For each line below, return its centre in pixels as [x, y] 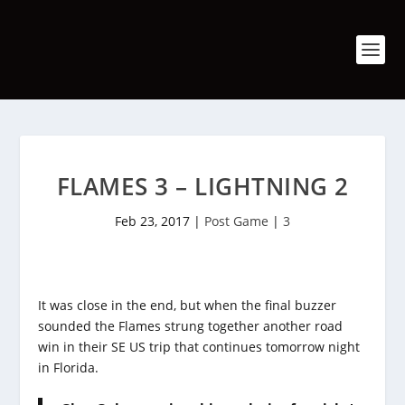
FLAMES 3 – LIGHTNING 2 [202, 186]
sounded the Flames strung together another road [191, 326]
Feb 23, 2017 [152, 221]
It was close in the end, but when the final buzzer [188, 305]
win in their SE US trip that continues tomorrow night [199, 347]
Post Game [236, 221]
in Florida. [69, 367]
